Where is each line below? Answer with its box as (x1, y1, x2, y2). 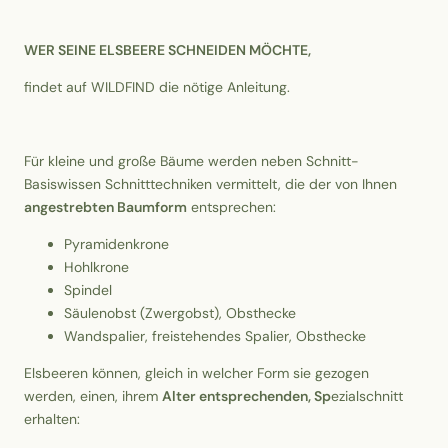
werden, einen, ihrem (24, 386, 162, 405)
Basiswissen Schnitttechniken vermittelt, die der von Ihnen (24, 174, 397, 193)
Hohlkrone (64, 257, 129, 276)
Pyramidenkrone (64, 234, 169, 253)
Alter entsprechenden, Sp (162, 386, 331, 405)
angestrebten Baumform (24, 197, 187, 216)
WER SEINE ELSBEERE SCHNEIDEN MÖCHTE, (24, 40, 317, 59)
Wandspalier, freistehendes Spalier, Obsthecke (64, 326, 366, 345)
